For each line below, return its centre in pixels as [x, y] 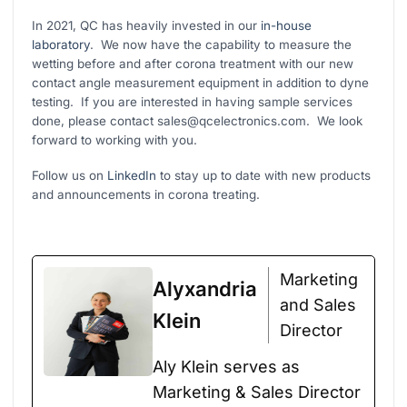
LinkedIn [132, 175]
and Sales [318, 304]
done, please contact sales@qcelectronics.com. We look [198, 121]
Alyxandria [205, 288]
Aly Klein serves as [227, 366]
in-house [285, 26]
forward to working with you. [115, 140]
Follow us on [70, 175]
